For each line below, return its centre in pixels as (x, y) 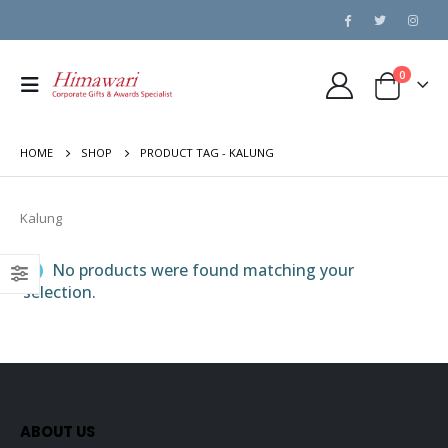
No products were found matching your (201, 269)
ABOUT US (57, 431)
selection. (59, 291)
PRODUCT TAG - (184, 152)
